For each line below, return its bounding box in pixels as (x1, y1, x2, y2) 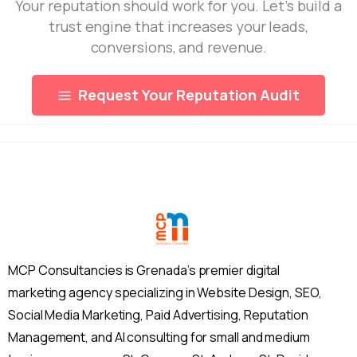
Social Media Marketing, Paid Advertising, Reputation (8, 306, 308, 324)
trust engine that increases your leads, (49, 17, 308, 37)
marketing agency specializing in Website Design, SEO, (8, 284, 322, 302)
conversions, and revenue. (90, 37, 267, 57)
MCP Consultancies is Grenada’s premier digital (8, 261, 280, 280)
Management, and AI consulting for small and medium (8, 328, 311, 347)
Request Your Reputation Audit (78, 85, 300, 105)
